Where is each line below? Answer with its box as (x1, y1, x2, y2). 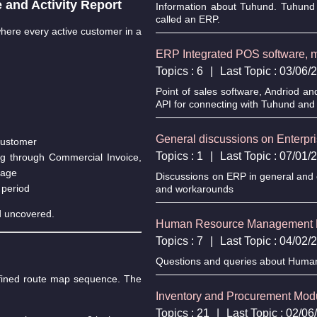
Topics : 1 (156, 149, 204, 162)
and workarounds (156, 183, 234, 195)
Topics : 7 (156, 234, 204, 247)
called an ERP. (156, 13, 221, 25)
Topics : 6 (156, 64, 204, 77)
